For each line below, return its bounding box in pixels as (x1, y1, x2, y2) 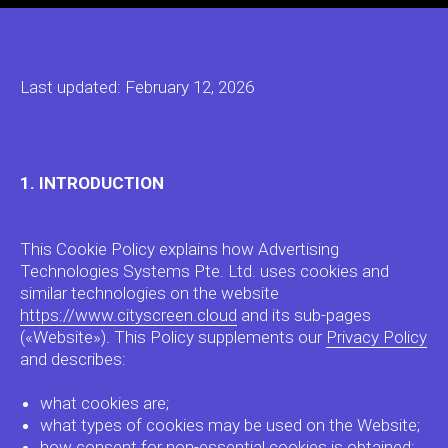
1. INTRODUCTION (20, 173, 164, 193)
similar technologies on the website (20, 283, 279, 303)
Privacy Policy (326, 327, 427, 347)
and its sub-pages (237, 305, 371, 325)
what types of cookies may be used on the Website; (40, 415, 420, 435)
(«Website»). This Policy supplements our (20, 327, 326, 347)
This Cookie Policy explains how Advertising (20, 239, 339, 259)
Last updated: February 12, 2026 (20, 77, 254, 97)
